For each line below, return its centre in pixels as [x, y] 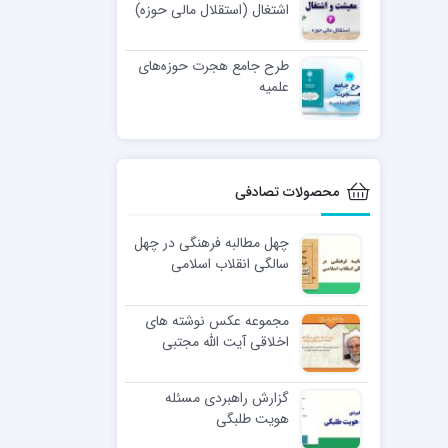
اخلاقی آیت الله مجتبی [225, 341]
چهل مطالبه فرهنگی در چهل [211, 242]
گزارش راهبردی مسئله [226, 397]
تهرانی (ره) [258, 362]
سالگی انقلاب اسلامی [229, 263]
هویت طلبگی [252, 418]
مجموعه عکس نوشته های [216, 320]
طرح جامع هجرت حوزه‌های [213, 65]
